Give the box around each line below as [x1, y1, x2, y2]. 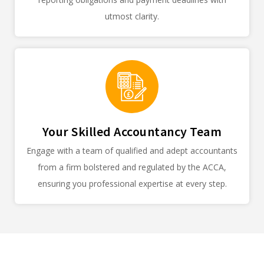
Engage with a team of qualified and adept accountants [27, 145, 237, 157]
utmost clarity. [105, 11, 159, 22]
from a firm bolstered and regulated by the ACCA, [38, 161, 226, 173]
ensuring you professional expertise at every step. [37, 178, 227, 190]
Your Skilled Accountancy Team [42, 123, 222, 140]
